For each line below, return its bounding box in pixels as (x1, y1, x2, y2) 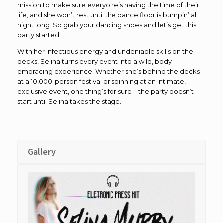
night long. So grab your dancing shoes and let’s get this (17, 21, 196, 29)
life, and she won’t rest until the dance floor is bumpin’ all (17, 11, 198, 19)
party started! (17, 31, 61, 39)
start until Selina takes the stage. (17, 97, 121, 106)
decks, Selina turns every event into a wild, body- (17, 57, 174, 66)
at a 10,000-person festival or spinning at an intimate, (17, 77, 186, 86)
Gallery (28, 146, 56, 158)
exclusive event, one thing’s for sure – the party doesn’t (17, 87, 194, 96)
